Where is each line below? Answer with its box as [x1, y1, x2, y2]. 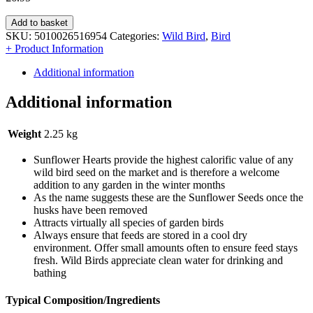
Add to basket [11, 17, 68, 28]
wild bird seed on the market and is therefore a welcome [34, 166, 279, 178]
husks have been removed [34, 203, 147, 216]
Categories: [110, 29, 162, 42]
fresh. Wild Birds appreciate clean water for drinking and [34, 254, 283, 266]
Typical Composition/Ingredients [6, 293, 160, 306]
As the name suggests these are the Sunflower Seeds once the [34, 191, 303, 203]
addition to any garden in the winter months [34, 178, 225, 191]
